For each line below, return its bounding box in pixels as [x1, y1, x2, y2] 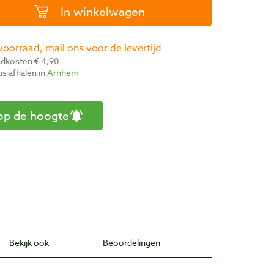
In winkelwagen [61, 4, 146, 20]
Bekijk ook [9, 236, 49, 248]
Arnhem [47, 67, 80, 79]
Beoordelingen [103, 236, 161, 248]
